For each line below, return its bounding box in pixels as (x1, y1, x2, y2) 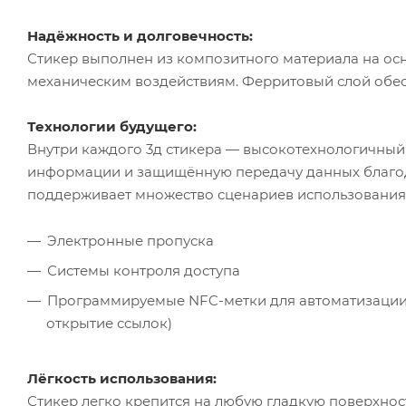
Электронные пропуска (47, 231, 214, 249)
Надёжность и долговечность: (27, 26, 253, 44)
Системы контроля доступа (47, 261, 240, 279)
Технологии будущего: (27, 117, 197, 135)
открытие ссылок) (46, 314, 172, 332)
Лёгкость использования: (27, 369, 217, 387)
